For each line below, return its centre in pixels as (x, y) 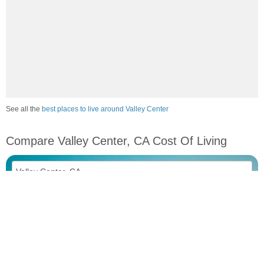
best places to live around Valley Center (105, 109)
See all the (24, 109)
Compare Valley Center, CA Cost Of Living (116, 141)
